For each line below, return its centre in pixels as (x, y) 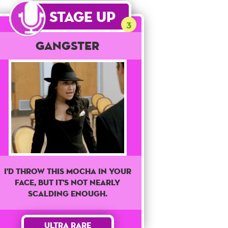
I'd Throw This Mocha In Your (67, 172)
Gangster (68, 46)
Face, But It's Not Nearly (68, 183)
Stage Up (83, 17)
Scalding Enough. (67, 194)
